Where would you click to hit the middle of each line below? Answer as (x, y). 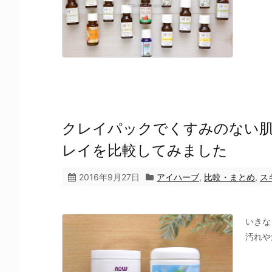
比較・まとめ (229, 177)
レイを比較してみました (145, 150)
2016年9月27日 (109, 177)
